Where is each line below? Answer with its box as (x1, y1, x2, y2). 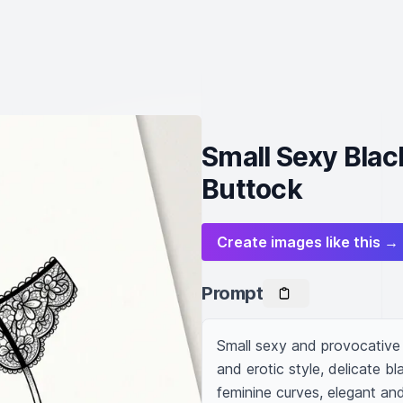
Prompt (201, 282, 263, 304)
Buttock (201, 173, 302, 205)
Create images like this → (217, 233, 399, 251)
